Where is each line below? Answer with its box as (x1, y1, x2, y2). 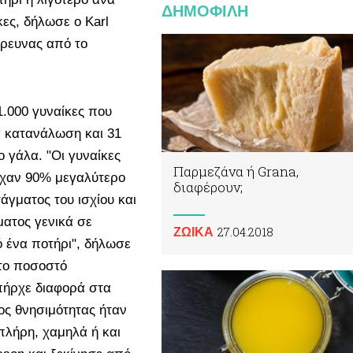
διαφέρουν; (173, 177, 243, 196)
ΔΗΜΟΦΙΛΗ (162, 2, 248, 20)
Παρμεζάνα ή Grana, (173, 162, 299, 180)
